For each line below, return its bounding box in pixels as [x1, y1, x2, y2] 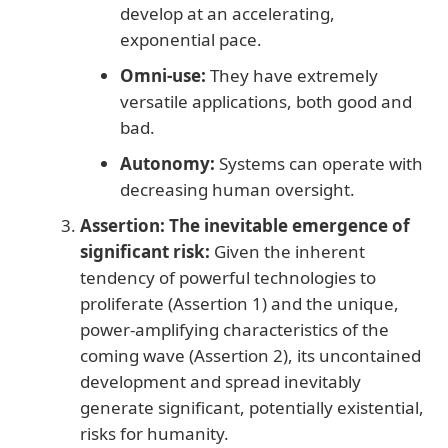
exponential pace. [120, 27, 262, 51]
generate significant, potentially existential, [80, 395, 424, 419]
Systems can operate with [215, 151, 423, 175]
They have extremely [206, 63, 378, 87]
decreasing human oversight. [120, 177, 355, 201]
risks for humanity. [80, 421, 229, 445]
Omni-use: [120, 63, 206, 87]
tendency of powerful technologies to [80, 265, 376, 289]
